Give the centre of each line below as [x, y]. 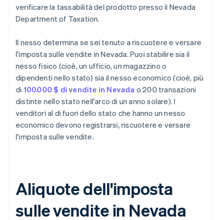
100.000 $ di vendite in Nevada [79, 90]
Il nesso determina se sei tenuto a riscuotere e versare [109, 42]
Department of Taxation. [58, 19]
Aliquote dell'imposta [94, 189]
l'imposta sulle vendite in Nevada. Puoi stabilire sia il [103, 54]
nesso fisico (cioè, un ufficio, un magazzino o [91, 66]
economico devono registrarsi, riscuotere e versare [103, 125]
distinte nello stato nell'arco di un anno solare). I [96, 101]
